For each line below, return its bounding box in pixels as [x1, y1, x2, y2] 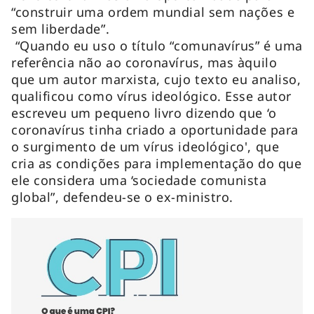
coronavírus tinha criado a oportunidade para [11, 121, 299, 138]
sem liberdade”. [11, 20, 118, 37]
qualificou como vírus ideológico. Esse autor [11, 87, 292, 104]
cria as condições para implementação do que [11, 154, 302, 172]
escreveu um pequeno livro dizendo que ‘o [11, 104, 277, 121]
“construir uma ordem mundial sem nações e [11, 3, 295, 20]
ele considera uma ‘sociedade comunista [11, 171, 267, 189]
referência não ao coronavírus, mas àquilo [11, 53, 278, 71]
